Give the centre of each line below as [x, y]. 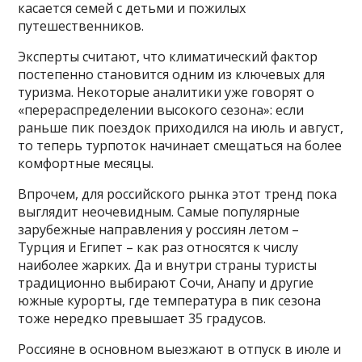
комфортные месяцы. [86, 164]
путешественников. [81, 26]
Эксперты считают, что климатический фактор [168, 57]
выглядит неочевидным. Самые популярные [159, 212]
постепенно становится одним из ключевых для [172, 75]
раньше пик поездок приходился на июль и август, [181, 128]
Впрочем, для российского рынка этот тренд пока [178, 194]
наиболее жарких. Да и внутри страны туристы [168, 265]
